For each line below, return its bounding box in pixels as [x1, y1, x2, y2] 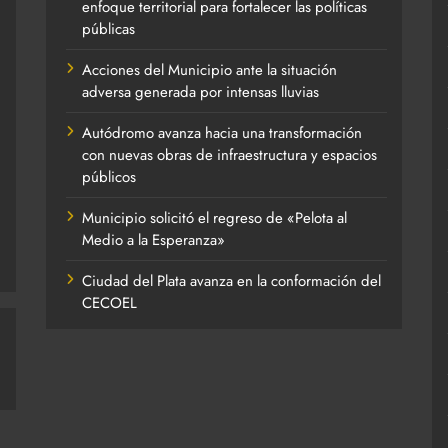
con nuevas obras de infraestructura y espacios [81, 143, 377, 166]
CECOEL [81, 291, 137, 314]
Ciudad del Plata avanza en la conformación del [81, 269, 381, 292]
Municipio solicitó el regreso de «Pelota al [81, 206, 347, 229]
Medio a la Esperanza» [81, 228, 225, 251]
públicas [81, 17, 135, 40]
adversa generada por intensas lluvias [81, 80, 319, 103]
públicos [81, 165, 136, 188]
